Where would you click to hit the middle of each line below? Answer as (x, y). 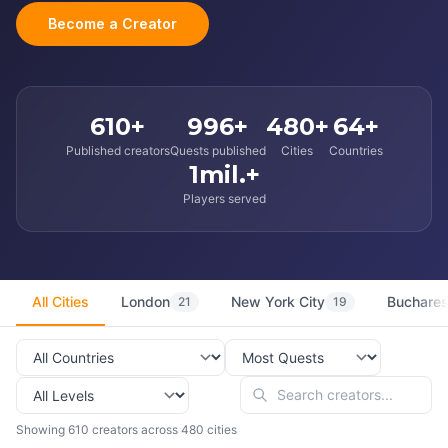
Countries (355, 150)
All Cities (60, 301)
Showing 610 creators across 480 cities (126, 429)
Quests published (217, 150)
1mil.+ (224, 174)
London (145, 301)
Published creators (117, 150)
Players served (224, 198)
